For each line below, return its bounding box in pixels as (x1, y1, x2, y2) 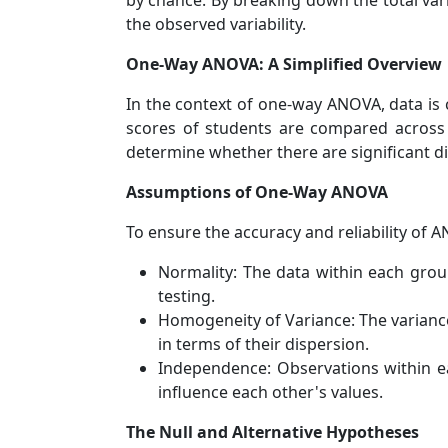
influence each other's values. (158, 381, 383, 403)
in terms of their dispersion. (158, 333, 369, 355)
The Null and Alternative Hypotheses (126, 421, 419, 443)
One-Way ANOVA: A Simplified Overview (126, 53, 442, 75)
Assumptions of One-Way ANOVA (126, 181, 388, 203)
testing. (158, 285, 215, 307)
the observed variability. (126, 13, 306, 35)
